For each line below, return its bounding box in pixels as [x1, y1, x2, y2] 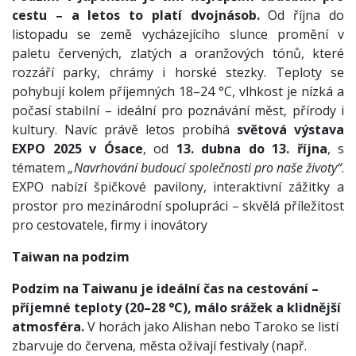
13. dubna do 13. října [176, 140, 327, 157]
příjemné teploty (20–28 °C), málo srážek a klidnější [12, 299, 341, 316]
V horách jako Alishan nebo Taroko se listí [84, 318, 339, 335]
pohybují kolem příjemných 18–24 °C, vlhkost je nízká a [12, 83, 344, 100]
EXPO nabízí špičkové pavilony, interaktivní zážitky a [12, 178, 344, 195]
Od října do [259, 6, 345, 24]
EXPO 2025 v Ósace [12, 140, 143, 157]
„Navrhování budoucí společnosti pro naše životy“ [68, 159, 342, 176]
